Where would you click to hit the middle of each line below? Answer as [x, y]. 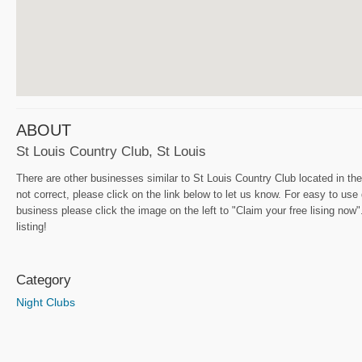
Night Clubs [46, 302]
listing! [32, 227]
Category [44, 279]
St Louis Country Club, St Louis [111, 152]
